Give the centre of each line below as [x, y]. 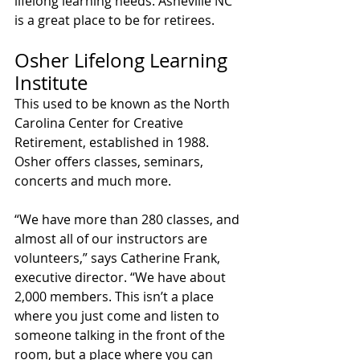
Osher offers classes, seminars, [110, 162]
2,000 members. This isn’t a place [116, 297]
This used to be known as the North [124, 104]
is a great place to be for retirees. [115, 20]
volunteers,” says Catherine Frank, [119, 258]
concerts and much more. [93, 181]
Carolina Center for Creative [100, 123]
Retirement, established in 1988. [113, 143]
